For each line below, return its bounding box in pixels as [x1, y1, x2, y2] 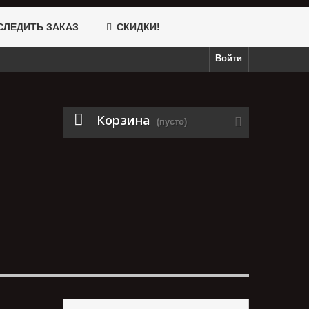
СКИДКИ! [114, 21, 160, 32]
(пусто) [157, 117, 187, 127]
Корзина [97, 112, 150, 128]
